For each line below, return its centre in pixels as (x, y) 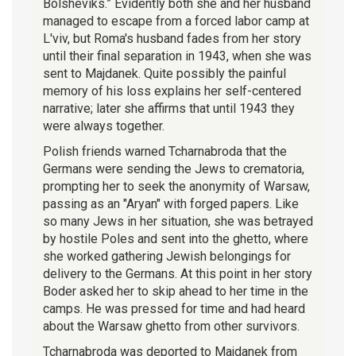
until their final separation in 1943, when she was (177, 56)
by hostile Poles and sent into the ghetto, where (176, 238)
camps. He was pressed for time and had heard (174, 308)
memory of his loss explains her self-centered (172, 91)
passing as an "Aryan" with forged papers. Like (171, 203)
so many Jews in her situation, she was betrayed (178, 221)
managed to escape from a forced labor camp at (176, 21)
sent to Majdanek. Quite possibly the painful (164, 73)
